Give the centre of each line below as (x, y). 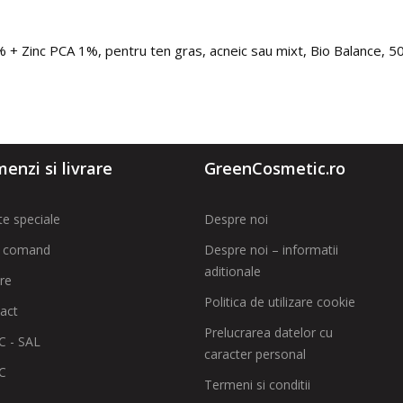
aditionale (233, 271)
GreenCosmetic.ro (275, 168)
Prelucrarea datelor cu (269, 332)
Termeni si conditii (258, 385)
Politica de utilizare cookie (280, 302)
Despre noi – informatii (272, 250)
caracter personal (255, 354)
